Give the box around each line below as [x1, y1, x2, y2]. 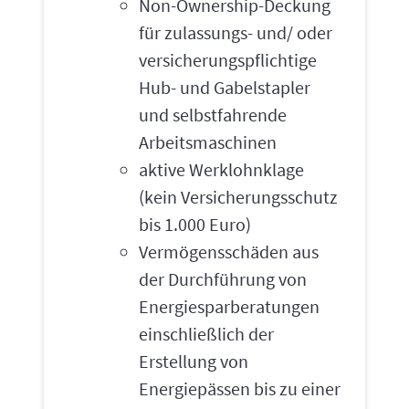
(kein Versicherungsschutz [139, 185, 338, 208]
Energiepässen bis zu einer [139, 377, 341, 400]
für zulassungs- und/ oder [139, 21, 332, 44]
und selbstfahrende [139, 103, 287, 126]
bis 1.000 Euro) [139, 213, 251, 236]
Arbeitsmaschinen [139, 131, 277, 153]
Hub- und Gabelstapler [139, 76, 310, 99]
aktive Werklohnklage [139, 158, 304, 181]
